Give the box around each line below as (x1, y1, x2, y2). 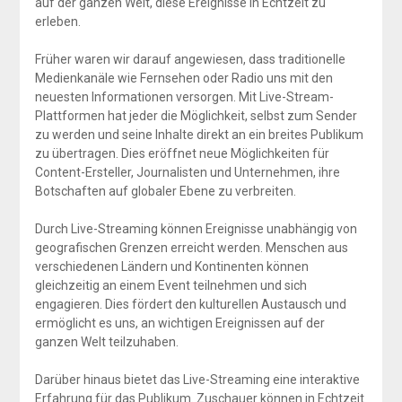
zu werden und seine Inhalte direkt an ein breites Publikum (34, 127, 363, 142)
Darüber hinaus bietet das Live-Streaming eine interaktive (34, 371, 360, 387)
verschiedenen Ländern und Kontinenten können (34, 258, 309, 274)
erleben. (34, 13, 81, 29)
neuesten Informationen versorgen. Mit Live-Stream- (34, 89, 334, 104)
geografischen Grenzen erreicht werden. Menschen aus (34, 240, 348, 255)
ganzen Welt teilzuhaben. (34, 334, 179, 349)
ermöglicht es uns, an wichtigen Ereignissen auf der (34, 315, 325, 330)
